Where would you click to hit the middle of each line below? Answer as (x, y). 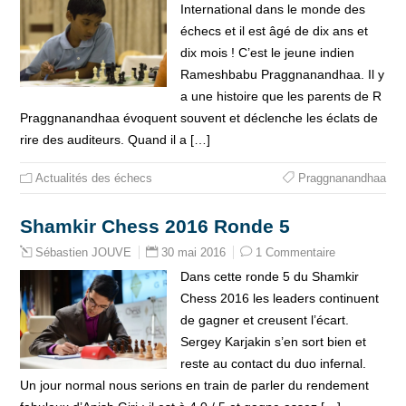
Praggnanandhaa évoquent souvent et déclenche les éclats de (199, 118)
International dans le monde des (272, 9)
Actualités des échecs (94, 178)
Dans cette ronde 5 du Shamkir (269, 276)
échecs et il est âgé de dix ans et (274, 31)
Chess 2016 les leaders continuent (279, 298)
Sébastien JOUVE (84, 253)
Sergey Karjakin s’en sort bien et (273, 342)
